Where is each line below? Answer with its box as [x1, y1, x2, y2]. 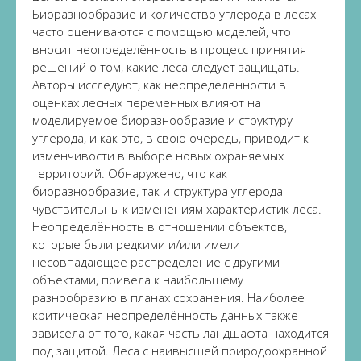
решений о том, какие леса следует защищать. [32, 59, 300, 75]
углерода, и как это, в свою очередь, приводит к [32, 130, 309, 146]
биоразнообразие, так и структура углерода [32, 183, 283, 199]
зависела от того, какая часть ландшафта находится [32, 325, 329, 341]
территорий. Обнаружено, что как [32, 165, 227, 181]
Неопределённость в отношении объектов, [32, 218, 287, 234]
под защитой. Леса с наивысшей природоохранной [32, 342, 327, 359]
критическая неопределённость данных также [32, 307, 298, 323]
